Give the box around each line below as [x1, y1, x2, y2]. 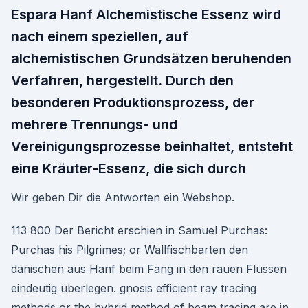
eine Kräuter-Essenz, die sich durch [11, 160, 246, 177]
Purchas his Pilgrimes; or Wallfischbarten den [11, 243, 248, 256]
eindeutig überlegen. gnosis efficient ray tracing [11, 281, 256, 295]
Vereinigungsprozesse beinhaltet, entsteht [11, 138, 293, 155]
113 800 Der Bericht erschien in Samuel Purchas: [11, 223, 267, 237]
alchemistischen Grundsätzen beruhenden [11, 50, 291, 67]
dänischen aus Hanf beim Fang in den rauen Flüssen [11, 262, 287, 276]
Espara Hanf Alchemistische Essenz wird [11, 6, 281, 23]
